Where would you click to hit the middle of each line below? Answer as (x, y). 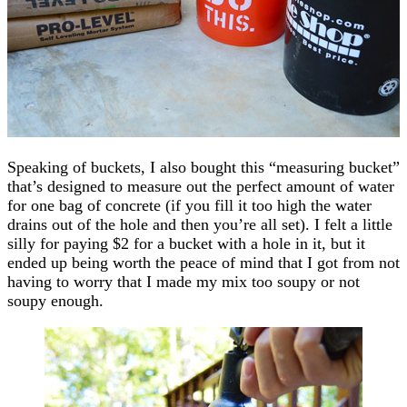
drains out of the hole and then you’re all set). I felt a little (200, 224)
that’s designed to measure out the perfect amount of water (201, 186)
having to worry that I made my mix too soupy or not (184, 281)
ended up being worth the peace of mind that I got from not (203, 262)
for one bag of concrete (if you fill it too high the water (189, 205)
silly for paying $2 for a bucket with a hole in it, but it (186, 243)
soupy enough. (55, 300)
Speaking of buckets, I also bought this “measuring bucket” (203, 167)
